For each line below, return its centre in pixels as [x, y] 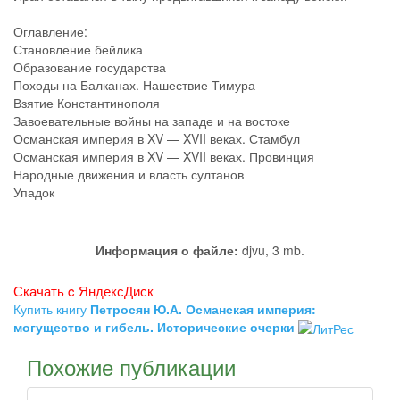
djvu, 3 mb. [271, 250]
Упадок [34, 192]
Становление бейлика [78, 49]
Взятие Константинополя [87, 103]
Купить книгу [52, 309]
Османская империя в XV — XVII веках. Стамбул [157, 138]
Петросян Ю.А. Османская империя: [203, 309]
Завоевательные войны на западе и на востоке [152, 121]
